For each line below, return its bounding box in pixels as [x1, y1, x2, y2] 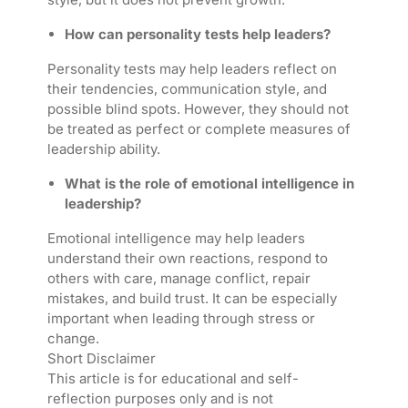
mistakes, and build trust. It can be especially [46, 290, 337, 308]
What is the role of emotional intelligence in [64, 175, 354, 193]
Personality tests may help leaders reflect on [46, 60, 337, 78]
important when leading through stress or [46, 310, 315, 328]
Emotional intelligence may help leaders [46, 229, 305, 248]
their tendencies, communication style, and [46, 80, 327, 98]
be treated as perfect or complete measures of [46, 120, 351, 138]
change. [46, 330, 99, 348]
